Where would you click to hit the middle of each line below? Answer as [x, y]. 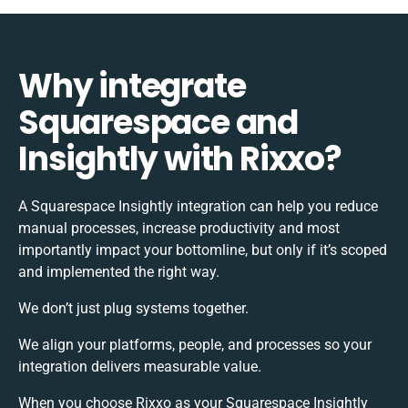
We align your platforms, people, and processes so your [195, 344]
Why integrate [132, 86]
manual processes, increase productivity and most [179, 228]
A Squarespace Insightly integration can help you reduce [198, 206]
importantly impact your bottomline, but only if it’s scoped [203, 250]
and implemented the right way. [119, 271]
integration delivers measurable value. [140, 366]
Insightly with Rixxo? [180, 158]
